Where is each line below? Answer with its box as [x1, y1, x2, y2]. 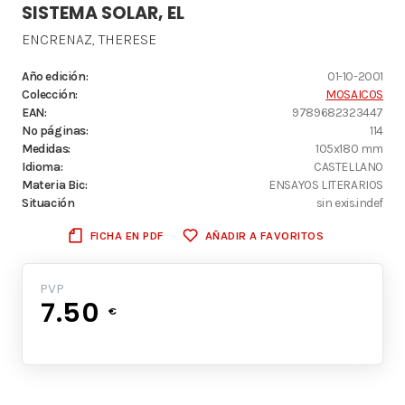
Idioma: [22, 158, 63, 174]
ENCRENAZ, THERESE [22, 30, 156, 48]
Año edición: [22, 68, 89, 83]
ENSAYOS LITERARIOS [268, 176, 383, 192]
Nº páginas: [22, 122, 89, 137]
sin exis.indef [316, 194, 383, 210]
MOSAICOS [325, 86, 383, 101]
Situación [22, 194, 75, 210]
